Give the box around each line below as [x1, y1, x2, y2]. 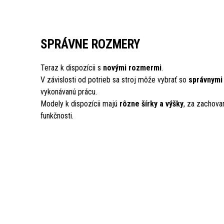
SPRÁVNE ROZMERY [40, 37, 140, 51]
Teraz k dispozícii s [40, 63, 103, 72]
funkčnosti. [40, 111, 73, 120]
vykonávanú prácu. [40, 87, 97, 96]
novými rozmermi [102, 63, 161, 72]
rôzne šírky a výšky [119, 99, 183, 108]
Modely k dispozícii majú [40, 99, 119, 108]
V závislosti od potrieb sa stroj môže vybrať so [40, 75, 188, 84]
